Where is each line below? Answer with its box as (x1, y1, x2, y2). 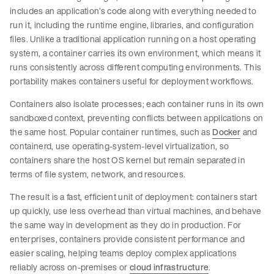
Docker (212, 125, 241, 139)
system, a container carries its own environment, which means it (10, 46, 261, 60)
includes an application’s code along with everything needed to (10, 4, 256, 18)
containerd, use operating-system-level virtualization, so (10, 139, 229, 153)
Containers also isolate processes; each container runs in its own (10, 97, 264, 111)
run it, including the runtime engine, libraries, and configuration (10, 18, 254, 32)
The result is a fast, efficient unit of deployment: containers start (10, 190, 257, 204)
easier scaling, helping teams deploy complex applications (10, 246, 237, 260)
